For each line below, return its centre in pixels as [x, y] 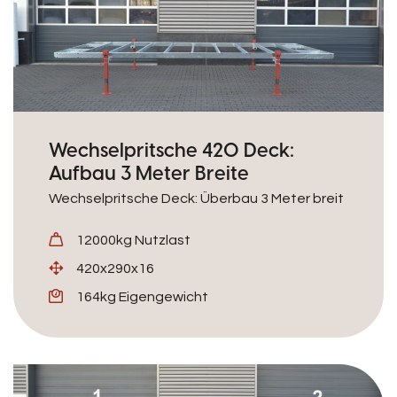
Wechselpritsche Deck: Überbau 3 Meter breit [196, 198]
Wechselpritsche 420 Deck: [171, 150]
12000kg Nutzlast [133, 240]
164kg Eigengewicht [142, 297]
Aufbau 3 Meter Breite [149, 173]
